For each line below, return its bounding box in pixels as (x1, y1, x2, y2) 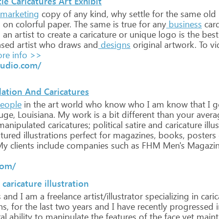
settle (127, 8, 150, 20)
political (90, 119, 123, 131)
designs (101, 39, 131, 50)
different (119, 109, 154, 120)
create (45, 28, 70, 40)
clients (8, 139, 34, 151)
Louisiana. (15, 109, 55, 120)
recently (135, 200, 167, 212)
